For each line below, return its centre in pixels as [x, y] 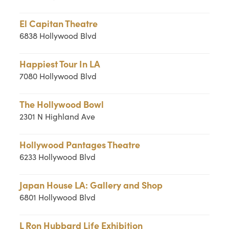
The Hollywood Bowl [62, 104]
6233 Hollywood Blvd [58, 157]
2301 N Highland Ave [58, 116]
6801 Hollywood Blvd [58, 197]
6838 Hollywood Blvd [58, 36]
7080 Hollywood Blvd [58, 76]
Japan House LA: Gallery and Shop [91, 185]
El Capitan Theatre [59, 23]
